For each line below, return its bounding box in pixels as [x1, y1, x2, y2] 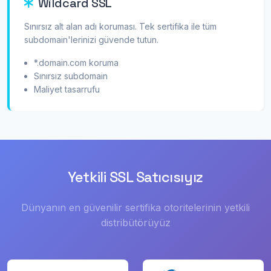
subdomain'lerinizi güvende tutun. [24, 34, 158, 45]
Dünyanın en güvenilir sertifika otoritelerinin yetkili [21, 201, 250, 214]
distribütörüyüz [100, 217, 171, 229]
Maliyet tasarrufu [34, 84, 100, 94]
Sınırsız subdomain [34, 71, 108, 81]
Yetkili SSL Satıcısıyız [68, 168, 203, 186]
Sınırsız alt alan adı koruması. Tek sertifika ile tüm [24, 21, 217, 31]
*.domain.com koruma [34, 57, 119, 68]
